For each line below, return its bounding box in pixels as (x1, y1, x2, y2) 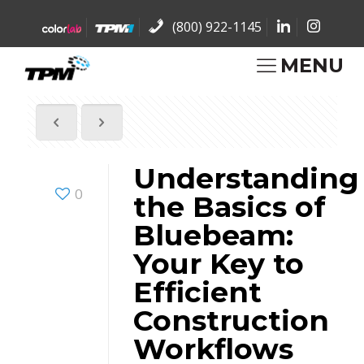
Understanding (132, 160, 359, 196)
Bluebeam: (132, 217, 293, 253)
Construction (132, 302, 329, 338)
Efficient (132, 274, 262, 310)
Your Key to (132, 245, 304, 281)
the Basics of (132, 188, 326, 224)
